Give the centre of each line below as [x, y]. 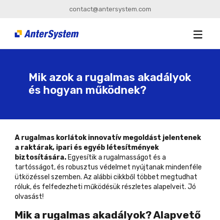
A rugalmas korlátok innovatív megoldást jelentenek [108, 137]
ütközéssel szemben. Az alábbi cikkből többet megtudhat [106, 177]
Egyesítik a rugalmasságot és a [116, 157]
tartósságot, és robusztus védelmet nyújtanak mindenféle [108, 167]
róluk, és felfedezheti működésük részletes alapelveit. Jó [105, 187]
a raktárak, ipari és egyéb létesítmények [87, 147]
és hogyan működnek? [88, 90]
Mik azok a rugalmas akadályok [110, 78]
